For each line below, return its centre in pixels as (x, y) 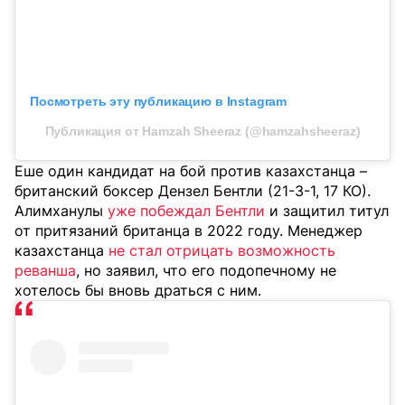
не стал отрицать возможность (222, 251)
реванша (45, 271)
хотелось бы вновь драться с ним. (138, 291)
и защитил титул (327, 211)
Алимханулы (61, 211)
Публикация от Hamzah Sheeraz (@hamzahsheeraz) (202, 132)
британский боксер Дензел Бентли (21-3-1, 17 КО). (193, 191)
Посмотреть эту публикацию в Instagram (159, 102)
